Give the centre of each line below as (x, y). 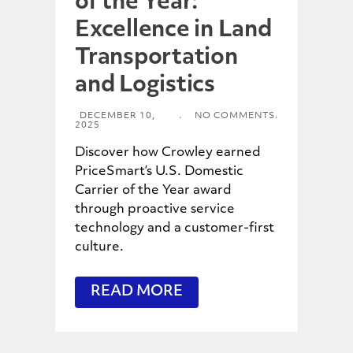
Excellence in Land (173, 30)
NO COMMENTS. (236, 116)
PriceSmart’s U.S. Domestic (159, 171)
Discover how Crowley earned (168, 152)
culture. (99, 247)
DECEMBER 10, (117, 116)
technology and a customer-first (175, 228)
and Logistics (145, 85)
